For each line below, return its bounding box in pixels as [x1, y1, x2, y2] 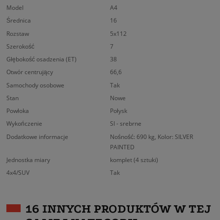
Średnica [6, 16, 31, 25]
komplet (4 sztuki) [110, 155, 158, 164]
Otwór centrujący [6, 68, 54, 77]
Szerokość [6, 42, 35, 51]
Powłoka [6, 107, 29, 115]
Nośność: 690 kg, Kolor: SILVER [110, 132, 193, 141]
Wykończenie [6, 119, 43, 128]
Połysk [110, 107, 127, 115]
